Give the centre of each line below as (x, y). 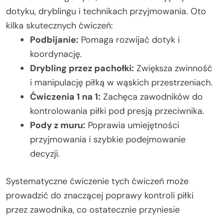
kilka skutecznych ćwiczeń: (59, 26)
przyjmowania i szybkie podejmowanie (108, 140)
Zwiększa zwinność (173, 69)
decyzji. (45, 154)
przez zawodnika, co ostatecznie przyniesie (93, 210)
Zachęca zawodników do (152, 97)
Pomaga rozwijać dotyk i (129, 40)
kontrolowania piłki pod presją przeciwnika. (117, 111)
